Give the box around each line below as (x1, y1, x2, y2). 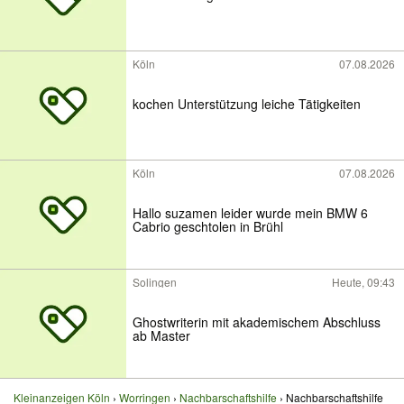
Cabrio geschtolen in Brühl (133, 217, 283, 236)
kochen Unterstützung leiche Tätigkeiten (262, 95, 361, 114)
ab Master (133, 326, 190, 345)
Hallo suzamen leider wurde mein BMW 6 (133, 204, 368, 223)
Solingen (133, 274, 177, 289)
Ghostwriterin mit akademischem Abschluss (133, 313, 381, 332)
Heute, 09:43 (332, 274, 395, 289)
